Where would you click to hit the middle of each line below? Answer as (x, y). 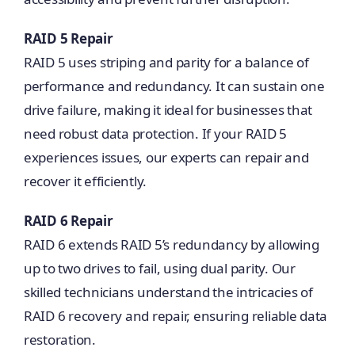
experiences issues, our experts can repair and (166, 158)
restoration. (59, 340)
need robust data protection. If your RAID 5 (155, 134)
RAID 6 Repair (68, 221)
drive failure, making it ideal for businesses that (168, 110)
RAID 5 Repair (68, 39)
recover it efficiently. (85, 181)
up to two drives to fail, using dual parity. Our (159, 269)
